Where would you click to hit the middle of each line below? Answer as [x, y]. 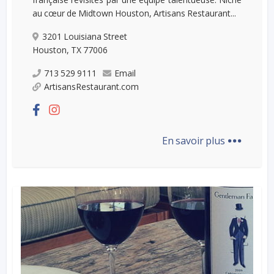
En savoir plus [194, 140]
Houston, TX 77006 [70, 50]
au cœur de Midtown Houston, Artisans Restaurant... [135, 13]
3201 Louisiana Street [85, 36]
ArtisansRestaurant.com [92, 86]
